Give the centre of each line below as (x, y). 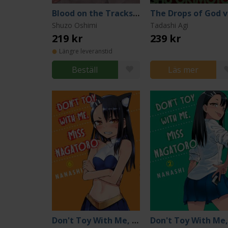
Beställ (85, 70)
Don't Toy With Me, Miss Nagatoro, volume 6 (135, 220)
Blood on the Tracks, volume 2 (136, 13)
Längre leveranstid (86, 51)
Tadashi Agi (169, 25)
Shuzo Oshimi (75, 25)
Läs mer (183, 70)
